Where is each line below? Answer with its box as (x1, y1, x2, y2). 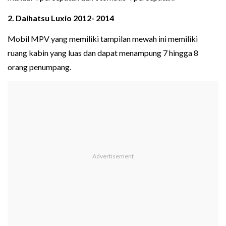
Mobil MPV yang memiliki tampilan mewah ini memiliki (8, 34, 198, 44)
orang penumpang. (8, 62, 71, 72)
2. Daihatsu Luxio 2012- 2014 (8, 13, 114, 23)
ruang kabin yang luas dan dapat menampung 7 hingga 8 (8, 48, 198, 58)
